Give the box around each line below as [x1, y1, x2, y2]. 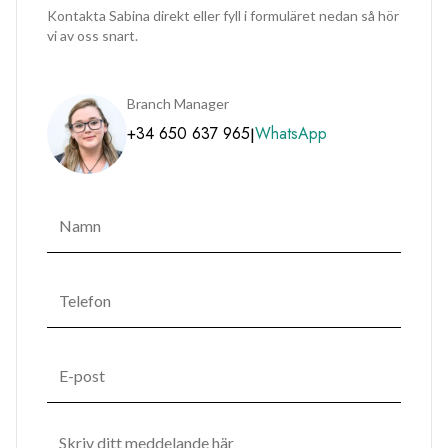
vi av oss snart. [47, 27, 138, 44]
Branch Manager [127, 95, 229, 112]
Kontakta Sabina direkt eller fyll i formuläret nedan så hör [47, 7, 399, 24]
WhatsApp [255, 122, 327, 145]
